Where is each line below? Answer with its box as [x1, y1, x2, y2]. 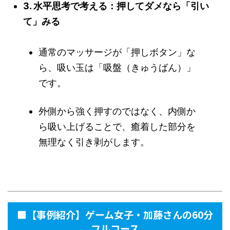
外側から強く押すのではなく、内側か [39, 106, 196, 117]
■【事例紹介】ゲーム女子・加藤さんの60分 [17, 207, 213, 221]
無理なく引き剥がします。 [39, 137, 149, 147]
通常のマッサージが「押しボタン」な [39, 47, 196, 57]
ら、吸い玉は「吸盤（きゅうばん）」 [39, 62, 196, 73]
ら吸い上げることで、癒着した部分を [39, 121, 196, 132]
